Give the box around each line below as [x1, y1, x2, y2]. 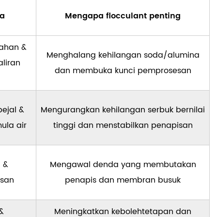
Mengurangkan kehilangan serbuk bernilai [41, 104, 205, 117]
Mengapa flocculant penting [65, 10, 181, 23]
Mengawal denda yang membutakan [49, 158, 196, 171]
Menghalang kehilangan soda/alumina [46, 49, 200, 62]
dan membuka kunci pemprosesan [54, 64, 191, 77]
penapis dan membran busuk [65, 174, 181, 187]
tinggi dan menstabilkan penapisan [53, 119, 193, 132]
